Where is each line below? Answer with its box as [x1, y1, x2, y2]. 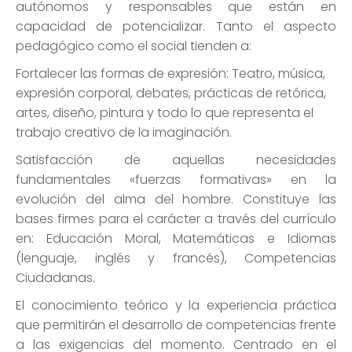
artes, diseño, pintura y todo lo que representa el [16, 104, 313, 123]
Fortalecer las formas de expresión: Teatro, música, [16, 64, 325, 83]
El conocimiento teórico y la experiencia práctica [16, 296, 336, 315]
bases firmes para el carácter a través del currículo [16, 210, 336, 229]
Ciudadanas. [16, 269, 95, 288]
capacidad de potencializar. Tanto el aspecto [16, 17, 336, 36]
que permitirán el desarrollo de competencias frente [16, 316, 336, 335]
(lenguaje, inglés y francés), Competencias [16, 249, 336, 268]
